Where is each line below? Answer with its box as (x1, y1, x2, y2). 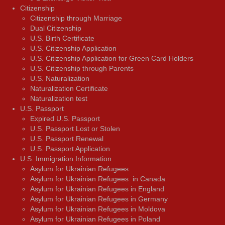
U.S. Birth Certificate (30, 34, 94, 42)
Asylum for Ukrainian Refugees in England (30, 184, 164, 193)
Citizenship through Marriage (30, 14, 122, 22)
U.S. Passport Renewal (30, 134, 103, 143)
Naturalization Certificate (30, 84, 108, 92)
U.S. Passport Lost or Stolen (30, 124, 120, 133)
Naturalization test (30, 94, 87, 102)
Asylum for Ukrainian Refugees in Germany (30, 194, 168, 203)
